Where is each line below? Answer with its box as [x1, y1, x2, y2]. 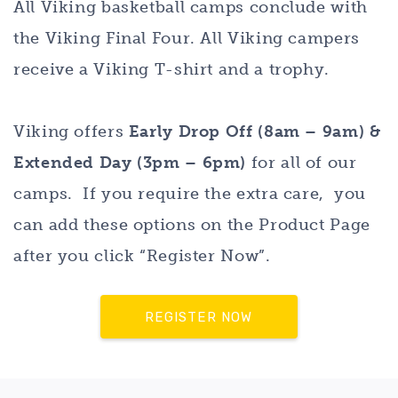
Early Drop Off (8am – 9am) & [128, 121, 381, 141]
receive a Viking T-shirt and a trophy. [13, 59, 330, 79]
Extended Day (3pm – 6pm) [13, 152, 247, 172]
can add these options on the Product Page [13, 214, 370, 235]
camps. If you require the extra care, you [13, 183, 367, 203]
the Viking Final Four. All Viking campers [13, 28, 360, 48]
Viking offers [13, 121, 129, 141]
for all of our [246, 152, 357, 172]
